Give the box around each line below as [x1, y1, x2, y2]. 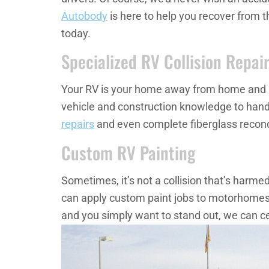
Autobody [61, 10, 107, 22]
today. [61, 27, 91, 40]
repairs [61, 118, 94, 131]
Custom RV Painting [61, 139, 196, 165]
